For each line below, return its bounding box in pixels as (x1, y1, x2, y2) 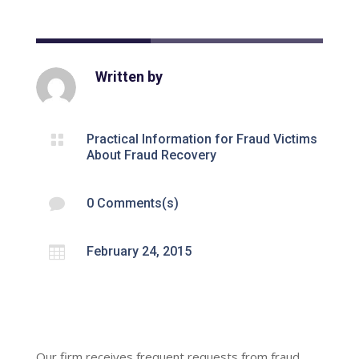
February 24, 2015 (86, 243, 192, 259)
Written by (95, 67, 163, 85)
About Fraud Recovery (86, 147, 216, 163)
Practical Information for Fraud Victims (86, 131, 317, 147)
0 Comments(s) (86, 195, 179, 211)
